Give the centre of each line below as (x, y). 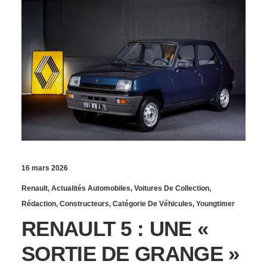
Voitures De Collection (172, 188)
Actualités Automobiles (91, 188)
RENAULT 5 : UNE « (115, 228)
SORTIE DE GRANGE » (131, 253)
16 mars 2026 (45, 168)
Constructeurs (84, 204)
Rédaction (39, 204)
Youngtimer (215, 204)
